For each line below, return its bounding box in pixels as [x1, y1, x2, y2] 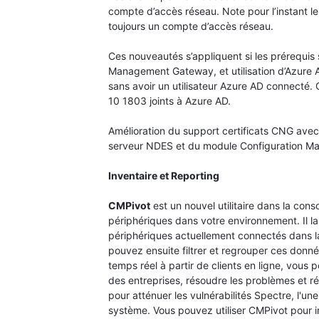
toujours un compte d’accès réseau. [108, 19, 273, 32]
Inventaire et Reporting [108, 169, 219, 182]
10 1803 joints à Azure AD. [108, 94, 231, 107]
